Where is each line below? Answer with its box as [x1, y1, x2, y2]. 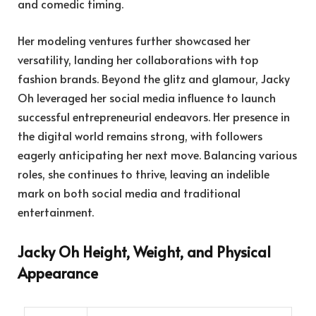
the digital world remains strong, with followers [18, 127, 262, 143]
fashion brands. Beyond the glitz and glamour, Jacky [18, 70, 290, 86]
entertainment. [18, 203, 94, 219]
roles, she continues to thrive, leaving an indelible [18, 165, 269, 181]
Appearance [18, 262, 98, 283]
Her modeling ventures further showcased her [18, 32, 250, 48]
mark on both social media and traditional [18, 184, 241, 200]
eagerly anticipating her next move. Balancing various [18, 146, 297, 162]
